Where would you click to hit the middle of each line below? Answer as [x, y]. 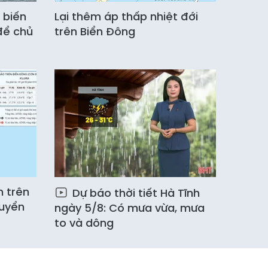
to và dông [84, 223]
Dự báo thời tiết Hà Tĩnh [135, 193]
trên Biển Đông [95, 31]
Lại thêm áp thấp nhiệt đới [126, 16]
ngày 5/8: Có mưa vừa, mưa [130, 208]
